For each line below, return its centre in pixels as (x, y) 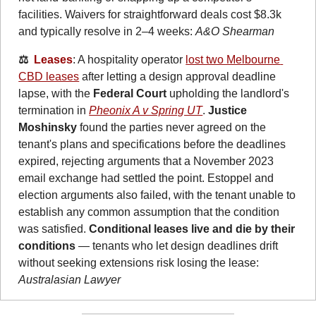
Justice (228, 110)
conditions (47, 245)
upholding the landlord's (228, 93)
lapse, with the (56, 93)
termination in (54, 110)
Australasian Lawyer (70, 279)
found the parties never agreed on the (172, 127)
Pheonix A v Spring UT (146, 110)
